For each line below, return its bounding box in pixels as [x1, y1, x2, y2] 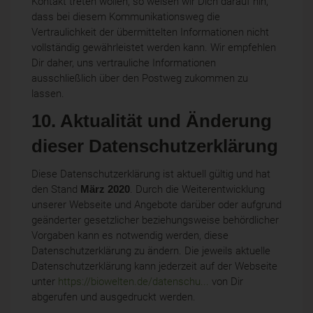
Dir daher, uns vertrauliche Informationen [31, 56, 216, 69]
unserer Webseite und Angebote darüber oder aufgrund [31, 198, 282, 211]
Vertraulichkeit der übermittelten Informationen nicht [31, 25, 269, 38]
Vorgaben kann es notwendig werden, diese [31, 228, 228, 242]
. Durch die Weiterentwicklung [130, 182, 265, 196]
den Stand [31, 182, 80, 196]
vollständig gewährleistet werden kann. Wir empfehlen [31, 41, 276, 54]
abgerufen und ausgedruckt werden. [31, 290, 196, 303]
